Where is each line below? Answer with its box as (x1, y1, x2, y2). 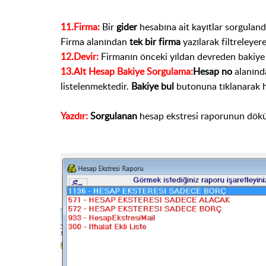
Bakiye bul (131, 80, 176, 93)
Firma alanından (61, 35, 129, 49)
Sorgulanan (90, 109, 137, 123)
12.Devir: (61, 50, 99, 64)
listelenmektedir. (61, 80, 131, 93)
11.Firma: (61, 20, 100, 34)
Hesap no (193, 65, 232, 78)
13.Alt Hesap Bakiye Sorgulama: (61, 65, 193, 78)
